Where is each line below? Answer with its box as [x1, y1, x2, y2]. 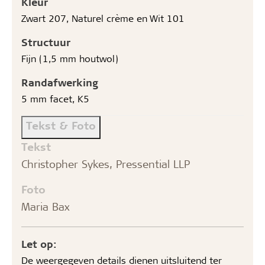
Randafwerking [21, 75, 98, 89]
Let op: [21, 237, 57, 250]
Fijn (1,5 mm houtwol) [21, 51, 118, 64]
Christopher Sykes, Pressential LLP [21, 156, 190, 171]
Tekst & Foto [26, 118, 96, 132]
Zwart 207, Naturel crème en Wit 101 [21, 11, 185, 24]
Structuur [21, 35, 70, 49]
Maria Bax [21, 199, 70, 214]
